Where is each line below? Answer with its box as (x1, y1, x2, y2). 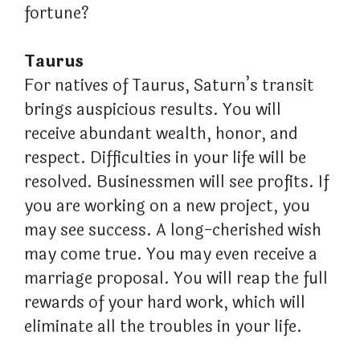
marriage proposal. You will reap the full (24, 266, 328, 292)
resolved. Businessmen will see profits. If (24, 170, 329, 195)
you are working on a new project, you (24, 194, 310, 219)
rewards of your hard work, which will (24, 290, 305, 316)
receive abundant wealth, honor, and (24, 121, 297, 147)
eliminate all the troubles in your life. (24, 314, 302, 340)
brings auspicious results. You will (24, 97, 281, 123)
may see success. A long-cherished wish (24, 218, 321, 243)
